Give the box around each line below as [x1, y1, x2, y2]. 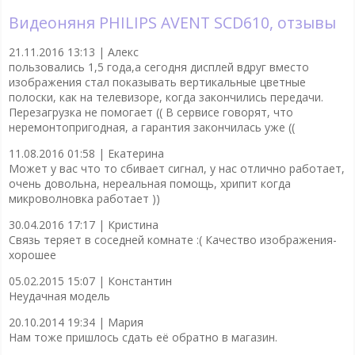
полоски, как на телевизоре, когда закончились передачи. [8, 89, 323, 105]
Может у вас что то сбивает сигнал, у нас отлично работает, [8, 160, 345, 176]
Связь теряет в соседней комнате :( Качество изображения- [8, 231, 337, 247]
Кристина [107, 216, 158, 232]
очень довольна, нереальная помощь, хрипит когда [8, 175, 291, 191]
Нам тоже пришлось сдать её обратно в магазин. [8, 329, 277, 345]
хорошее [8, 246, 56, 262]
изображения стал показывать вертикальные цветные [8, 74, 306, 90]
